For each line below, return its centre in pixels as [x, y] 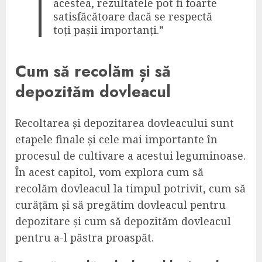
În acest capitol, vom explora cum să [109, 172]
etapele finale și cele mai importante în [116, 139]
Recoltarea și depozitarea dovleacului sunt [125, 123]
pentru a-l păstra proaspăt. [85, 238]
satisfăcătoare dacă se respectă [133, 17]
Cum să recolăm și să [93, 71]
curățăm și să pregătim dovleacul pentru [120, 205]
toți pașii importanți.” [109, 30]
